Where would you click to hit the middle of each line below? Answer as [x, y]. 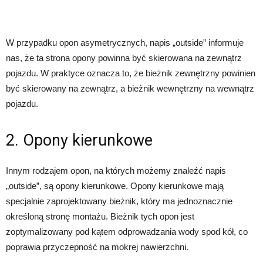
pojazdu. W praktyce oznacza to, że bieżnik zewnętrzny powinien [131, 73]
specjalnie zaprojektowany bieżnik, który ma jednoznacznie [119, 201]
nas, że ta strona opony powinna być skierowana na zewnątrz [124, 58]
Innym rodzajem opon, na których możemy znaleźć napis [116, 170]
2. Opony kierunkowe [79, 140]
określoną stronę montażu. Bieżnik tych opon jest [100, 216]
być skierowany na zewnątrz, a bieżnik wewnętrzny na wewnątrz [130, 88]
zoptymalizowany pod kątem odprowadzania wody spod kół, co [127, 231]
